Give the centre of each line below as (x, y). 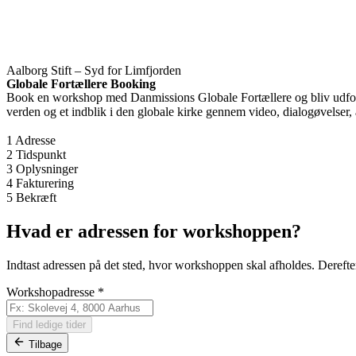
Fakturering (45, 183)
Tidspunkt (41, 155)
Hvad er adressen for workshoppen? (154, 231)
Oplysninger (47, 169)
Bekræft (36, 197)
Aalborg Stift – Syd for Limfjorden (94, 70)
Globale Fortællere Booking (81, 84)
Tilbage (45, 344)
